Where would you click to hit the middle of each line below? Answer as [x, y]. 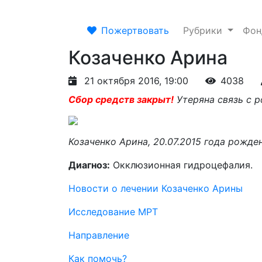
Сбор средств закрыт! [121, 99]
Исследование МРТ [113, 212]
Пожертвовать [135, 30]
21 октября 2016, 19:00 [136, 81]
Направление [99, 235]
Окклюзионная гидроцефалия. [181, 165]
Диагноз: [89, 165]
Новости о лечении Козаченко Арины [156, 188]
